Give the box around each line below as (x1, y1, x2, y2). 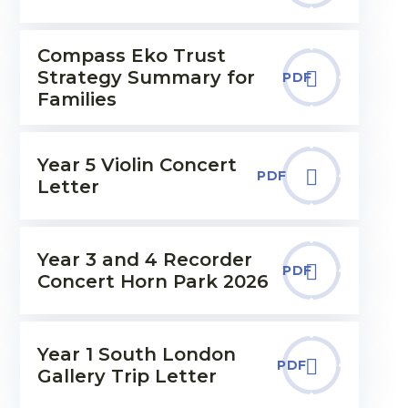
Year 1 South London (36, 343, 236, 365)
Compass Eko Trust (36, 45, 226, 66)
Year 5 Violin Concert (36, 154, 237, 176)
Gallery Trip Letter (36, 365, 217, 387)
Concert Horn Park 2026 (36, 270, 269, 292)
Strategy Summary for (36, 66, 255, 88)
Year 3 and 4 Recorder (36, 249, 252, 270)
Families (36, 88, 117, 110)
